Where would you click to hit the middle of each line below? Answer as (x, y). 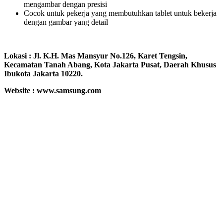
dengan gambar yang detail (66, 22)
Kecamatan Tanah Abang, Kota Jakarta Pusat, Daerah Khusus (110, 65)
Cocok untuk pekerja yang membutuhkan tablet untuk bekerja (120, 13)
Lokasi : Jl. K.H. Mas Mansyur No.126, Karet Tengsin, (96, 56)
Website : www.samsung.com (53, 91)
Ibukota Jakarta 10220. (43, 74)
